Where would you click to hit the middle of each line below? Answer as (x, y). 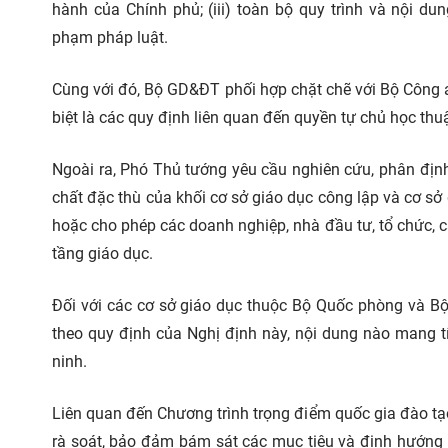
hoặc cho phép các (119, 225)
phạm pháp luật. (110, 37)
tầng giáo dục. (102, 253)
